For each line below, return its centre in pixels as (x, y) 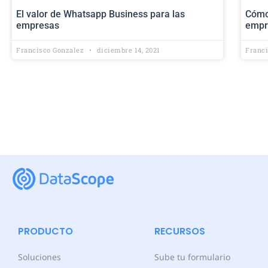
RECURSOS (180, 231)
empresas (38, 25)
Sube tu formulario (192, 257)
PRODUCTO (45, 231)
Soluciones (39, 257)
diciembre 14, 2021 (127, 50)
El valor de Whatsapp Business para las (100, 14)
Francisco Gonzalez (51, 50)
